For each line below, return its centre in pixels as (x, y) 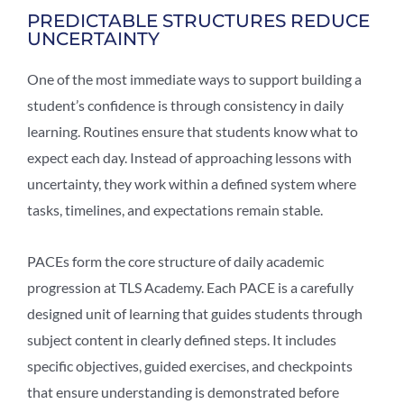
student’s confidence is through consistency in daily (185, 105)
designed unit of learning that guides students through (195, 313)
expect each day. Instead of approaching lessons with (189, 157)
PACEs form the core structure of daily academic (175, 261)
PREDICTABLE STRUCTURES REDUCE (198, 20)
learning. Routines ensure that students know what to (193, 131)
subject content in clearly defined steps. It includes (182, 339)
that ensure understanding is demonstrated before (183, 391)
